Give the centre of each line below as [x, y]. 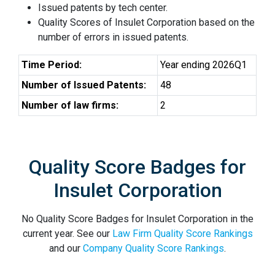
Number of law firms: [70, 105]
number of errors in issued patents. [113, 37]
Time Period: [52, 65]
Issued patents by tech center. [103, 8]
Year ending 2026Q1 [203, 65]
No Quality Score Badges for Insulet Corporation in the [137, 219]
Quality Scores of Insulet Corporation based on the [146, 22]
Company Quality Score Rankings [153, 248]
